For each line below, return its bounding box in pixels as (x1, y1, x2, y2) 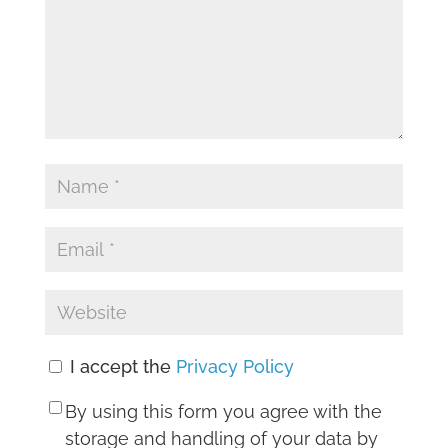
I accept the (64, 356, 176, 378)
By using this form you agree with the (64, 401, 382, 423)
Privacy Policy (175, 356, 294, 378)
